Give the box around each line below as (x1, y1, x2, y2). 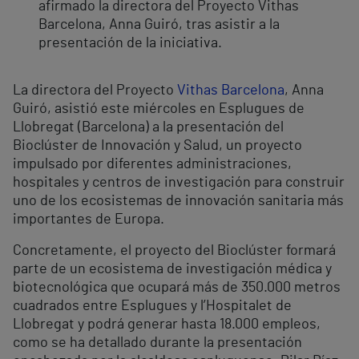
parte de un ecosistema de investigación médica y (13, 262, 332, 277)
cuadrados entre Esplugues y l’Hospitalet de (13, 299, 292, 314)
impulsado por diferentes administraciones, (13, 157, 292, 172)
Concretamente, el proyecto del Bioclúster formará (13, 244, 336, 259)
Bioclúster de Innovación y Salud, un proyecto (13, 139, 302, 154)
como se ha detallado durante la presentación (13, 336, 302, 351)
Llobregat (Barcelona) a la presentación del (13, 120, 284, 135)
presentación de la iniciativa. (38, 36, 222, 51)
